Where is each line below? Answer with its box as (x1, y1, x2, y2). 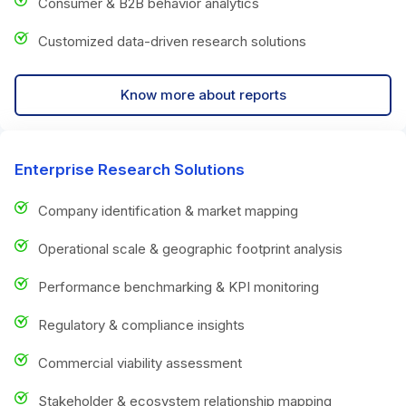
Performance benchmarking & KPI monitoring (38, 277, 319, 295)
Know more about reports (120, 85, 286, 103)
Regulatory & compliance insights (38, 315, 245, 333)
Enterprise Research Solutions (14, 159, 245, 179)
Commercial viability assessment (38, 353, 242, 372)
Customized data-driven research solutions (38, 32, 306, 50)
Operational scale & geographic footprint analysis (38, 239, 343, 257)
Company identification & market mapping (38, 201, 298, 219)
